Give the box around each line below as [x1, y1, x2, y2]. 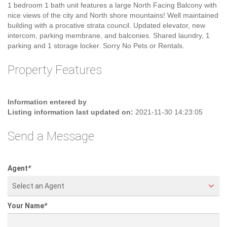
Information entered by [8, 120, 87, 128]
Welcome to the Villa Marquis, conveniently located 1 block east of [8, 3, 219, 11]
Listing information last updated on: [8, 130, 133, 138]
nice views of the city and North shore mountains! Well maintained [8, 33, 218, 42]
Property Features [8, 85, 102, 99]
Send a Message [8, 151, 94, 166]
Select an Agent [12, 204, 64, 212]
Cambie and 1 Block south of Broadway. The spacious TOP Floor [8, 13, 216, 21]
